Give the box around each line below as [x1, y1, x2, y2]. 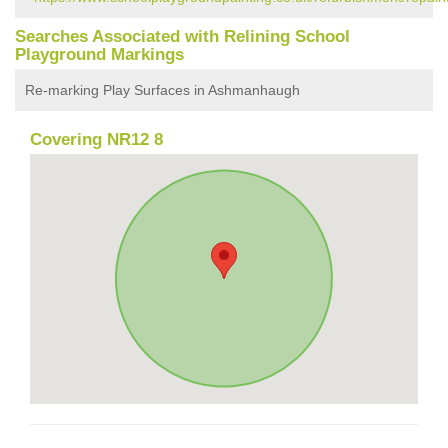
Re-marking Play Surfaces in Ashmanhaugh [25, 81, 300, 98]
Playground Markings [15, 44, 184, 64]
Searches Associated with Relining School [15, 26, 350, 46]
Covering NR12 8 [30, 129, 163, 149]
